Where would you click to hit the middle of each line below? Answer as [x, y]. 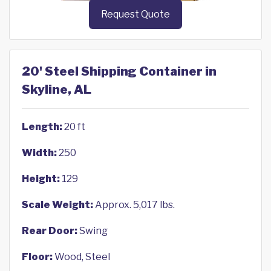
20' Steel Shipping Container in [119, 72]
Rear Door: [50, 231]
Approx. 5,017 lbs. [134, 205]
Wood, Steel [81, 257]
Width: [39, 153]
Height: [41, 179]
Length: [42, 127]
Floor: [37, 257]
